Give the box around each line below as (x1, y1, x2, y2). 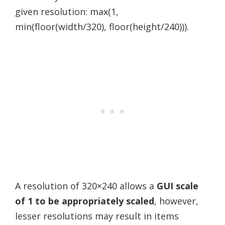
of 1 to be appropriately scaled (15, 194, 154, 207)
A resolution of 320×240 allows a (15, 179, 157, 192)
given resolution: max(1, (15, 5, 119, 18)
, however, (154, 194, 198, 207)
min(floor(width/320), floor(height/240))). (15, 20, 189, 33)
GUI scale (157, 179, 198, 192)
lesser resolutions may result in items (15, 209, 179, 222)
